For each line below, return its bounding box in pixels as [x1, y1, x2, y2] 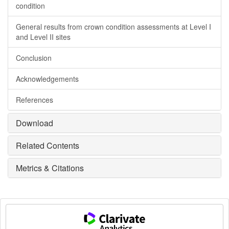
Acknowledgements [16, 74, 79, 84]
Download [16, 117, 53, 129]
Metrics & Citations [16, 162, 84, 174]
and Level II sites [16, 32, 71, 42]
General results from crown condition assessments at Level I [16, 21, 211, 32]
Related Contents [16, 140, 79, 152]
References [16, 95, 53, 105]
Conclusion [16, 53, 52, 63]
